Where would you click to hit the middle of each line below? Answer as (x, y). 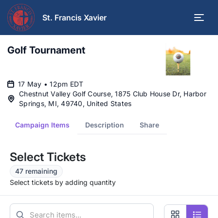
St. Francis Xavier (74, 18)
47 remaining (36, 171)
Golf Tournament (46, 50)
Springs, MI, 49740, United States (75, 104)
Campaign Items (42, 125)
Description (105, 125)
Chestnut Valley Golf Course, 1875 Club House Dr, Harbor (113, 94)
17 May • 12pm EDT (51, 84)
